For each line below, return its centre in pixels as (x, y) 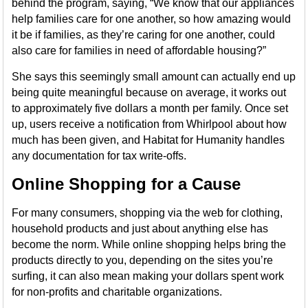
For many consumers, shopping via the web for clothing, (147, 213)
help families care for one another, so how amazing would (152, 19)
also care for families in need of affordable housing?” (139, 51)
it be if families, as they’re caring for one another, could (144, 35)
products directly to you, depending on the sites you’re (143, 260)
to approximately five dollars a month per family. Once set (150, 108)
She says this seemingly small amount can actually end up (154, 77)
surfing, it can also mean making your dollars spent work (148, 276)
